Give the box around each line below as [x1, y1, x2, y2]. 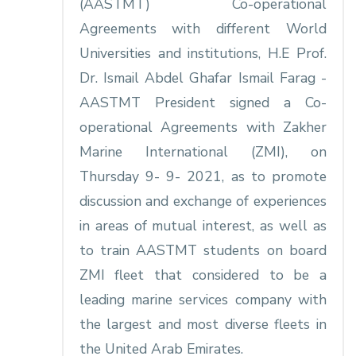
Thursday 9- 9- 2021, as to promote [79, 167, 327, 187]
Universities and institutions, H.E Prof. [79, 44, 327, 64]
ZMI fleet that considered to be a [79, 265, 327, 285]
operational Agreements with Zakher [79, 118, 327, 137]
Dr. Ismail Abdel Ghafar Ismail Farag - [79, 68, 327, 88]
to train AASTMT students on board [79, 241, 327, 261]
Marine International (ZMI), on [79, 142, 327, 162]
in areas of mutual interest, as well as [79, 216, 327, 236]
